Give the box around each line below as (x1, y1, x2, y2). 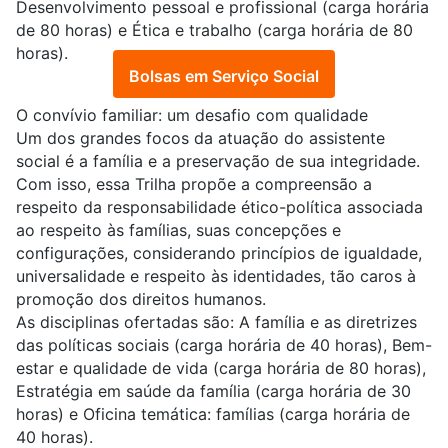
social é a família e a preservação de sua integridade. (16, 151, 420, 172)
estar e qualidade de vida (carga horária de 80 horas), (16, 358, 426, 379)
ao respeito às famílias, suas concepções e (16, 220, 341, 241)
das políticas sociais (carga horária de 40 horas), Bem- (16, 335, 432, 356)
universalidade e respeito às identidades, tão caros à (16, 266, 416, 287)
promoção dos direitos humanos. (16, 289, 271, 310)
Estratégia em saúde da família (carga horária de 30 (16, 381, 411, 402)
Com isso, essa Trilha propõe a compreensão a (16, 174, 372, 195)
